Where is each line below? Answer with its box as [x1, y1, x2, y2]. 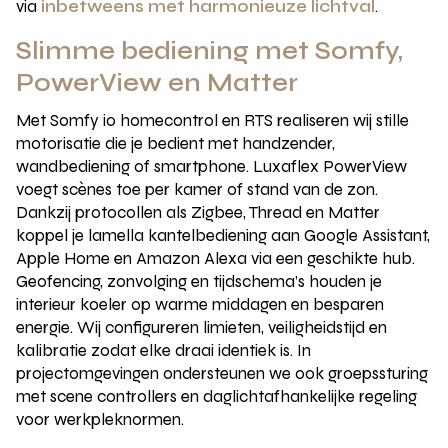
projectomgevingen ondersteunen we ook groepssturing [16, 362, 429, 384]
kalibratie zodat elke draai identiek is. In [16, 339, 312, 361]
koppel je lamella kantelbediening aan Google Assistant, [16, 224, 431, 246]
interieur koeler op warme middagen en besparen [16, 293, 385, 315]
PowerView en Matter [16, 67, 299, 98]
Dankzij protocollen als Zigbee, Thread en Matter [16, 201, 381, 223]
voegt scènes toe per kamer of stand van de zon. [16, 178, 379, 200]
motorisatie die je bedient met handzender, [16, 132, 336, 154]
